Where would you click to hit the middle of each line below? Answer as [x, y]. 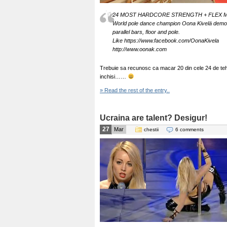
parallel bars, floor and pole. [146, 32]
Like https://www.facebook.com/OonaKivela [166, 41]
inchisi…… [114, 77]
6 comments [190, 129]
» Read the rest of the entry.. [135, 90]
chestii [151, 129]
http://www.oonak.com [140, 49]
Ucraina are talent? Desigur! [154, 118]
